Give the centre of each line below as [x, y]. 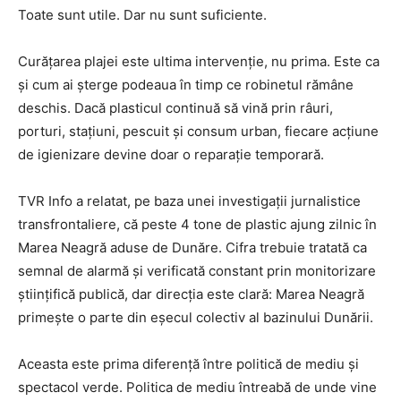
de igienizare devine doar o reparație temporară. [171, 154]
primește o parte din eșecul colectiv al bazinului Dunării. [196, 317]
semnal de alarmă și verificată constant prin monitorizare [197, 270]
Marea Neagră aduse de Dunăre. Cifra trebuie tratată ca [192, 247]
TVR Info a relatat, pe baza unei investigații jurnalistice [189, 200]
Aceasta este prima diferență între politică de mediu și [188, 363]
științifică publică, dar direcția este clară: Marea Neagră [191, 294]
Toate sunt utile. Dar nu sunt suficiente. [142, 14]
